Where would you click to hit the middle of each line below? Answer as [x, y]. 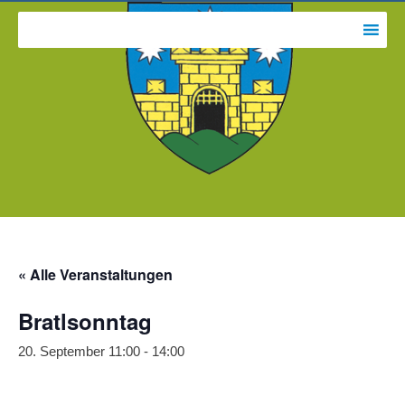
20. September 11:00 [79, 351]
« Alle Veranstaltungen [95, 274]
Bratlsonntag [85, 321]
